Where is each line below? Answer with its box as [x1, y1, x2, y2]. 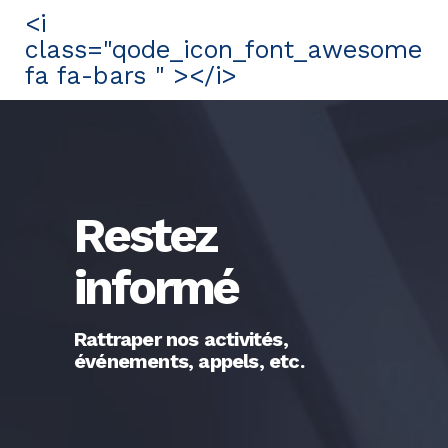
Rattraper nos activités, [74, 327, 288, 351]
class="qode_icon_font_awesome [25, 35, 422, 64]
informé [74, 259, 238, 316]
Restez [74, 207, 217, 264]
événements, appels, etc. [74, 349, 304, 373]
